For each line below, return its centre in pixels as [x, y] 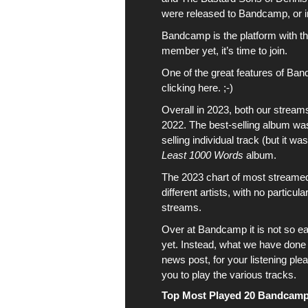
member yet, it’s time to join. [224, 51]
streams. [181, 207]
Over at [180, 229]
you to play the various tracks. [229, 275]
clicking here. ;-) [197, 88]
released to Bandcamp [237, 13]
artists [214, 192]
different [181, 192]
